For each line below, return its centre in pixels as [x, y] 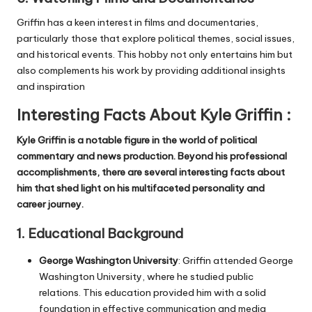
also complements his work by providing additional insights [151, 70]
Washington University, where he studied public [146, 276]
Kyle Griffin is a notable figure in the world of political [137, 140]
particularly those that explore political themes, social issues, [156, 38]
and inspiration [51, 86]
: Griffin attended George [236, 260]
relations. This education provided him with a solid [153, 292]
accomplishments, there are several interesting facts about [151, 172]
